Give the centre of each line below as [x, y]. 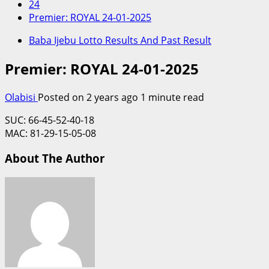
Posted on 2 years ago [89, 97]
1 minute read [172, 97]
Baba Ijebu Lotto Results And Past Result [120, 40]
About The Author [55, 159]
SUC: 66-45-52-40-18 [50, 120]
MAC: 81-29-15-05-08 [50, 133]
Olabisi [21, 97]
